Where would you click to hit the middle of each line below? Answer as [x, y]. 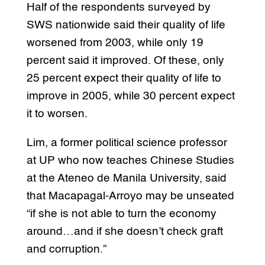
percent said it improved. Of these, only [125, 60]
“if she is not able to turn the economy [121, 214]
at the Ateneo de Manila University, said [126, 178]
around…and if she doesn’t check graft [125, 231]
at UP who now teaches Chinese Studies [130, 160]
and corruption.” [66, 249]
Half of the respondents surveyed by [118, 7]
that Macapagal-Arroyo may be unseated [130, 196]
